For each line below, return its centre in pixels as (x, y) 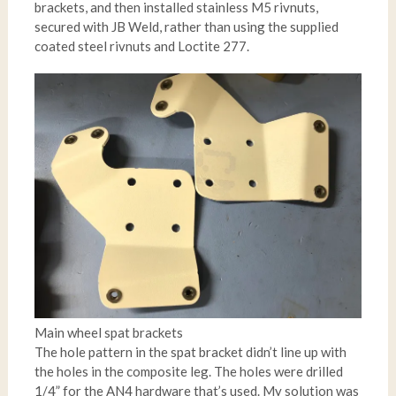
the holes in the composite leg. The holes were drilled (188, 372)
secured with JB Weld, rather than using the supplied (186, 27)
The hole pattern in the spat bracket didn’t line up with (190, 352)
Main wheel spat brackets (108, 333)
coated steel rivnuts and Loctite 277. (141, 46)
